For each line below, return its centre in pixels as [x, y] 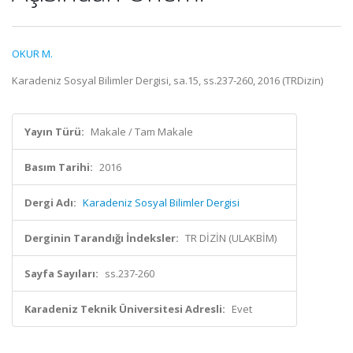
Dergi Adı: [50, 203]
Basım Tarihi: [59, 167]
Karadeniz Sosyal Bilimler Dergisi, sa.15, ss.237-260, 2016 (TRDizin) [167, 80]
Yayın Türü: [54, 132]
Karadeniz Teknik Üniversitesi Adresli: [125, 309]
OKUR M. [32, 54]
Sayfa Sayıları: [61, 273]
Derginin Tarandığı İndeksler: [102, 238]
